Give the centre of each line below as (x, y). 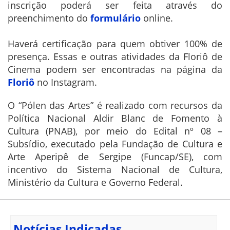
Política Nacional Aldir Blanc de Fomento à (115, 118)
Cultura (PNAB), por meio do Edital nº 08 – (115, 131)
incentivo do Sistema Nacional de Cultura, (115, 170)
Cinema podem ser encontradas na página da (115, 70)
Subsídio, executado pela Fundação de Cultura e (115, 144)
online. (158, 18)
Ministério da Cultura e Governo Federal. (95, 183)
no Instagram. (68, 82)
